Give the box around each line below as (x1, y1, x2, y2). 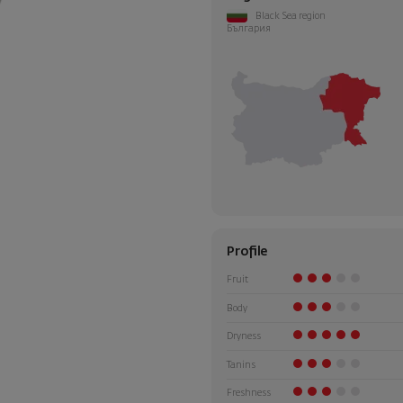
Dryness (227, 332, 261, 342)
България (227, 23, 271, 33)
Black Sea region (255, 11, 326, 21)
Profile (227, 245, 267, 258)
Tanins (227, 360, 255, 370)
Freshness (227, 389, 271, 399)
